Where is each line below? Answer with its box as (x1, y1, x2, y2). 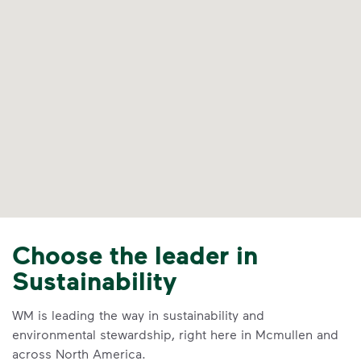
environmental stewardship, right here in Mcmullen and (12, 326, 338, 342)
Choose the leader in (12, 239, 258, 270)
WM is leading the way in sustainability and (12, 307, 264, 322)
